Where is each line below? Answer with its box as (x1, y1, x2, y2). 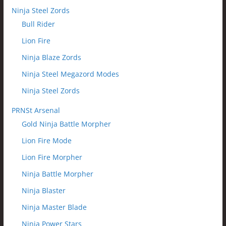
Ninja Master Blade (21, 202, 87, 212)
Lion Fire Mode (21, 136, 72, 146)
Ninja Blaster (21, 186, 66, 196)
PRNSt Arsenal (11, 105, 60, 116)
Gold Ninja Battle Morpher (21, 119, 111, 129)
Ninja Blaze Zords (21, 52, 81, 63)
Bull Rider (21, 19, 55, 29)
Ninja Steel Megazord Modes (21, 69, 119, 79)
